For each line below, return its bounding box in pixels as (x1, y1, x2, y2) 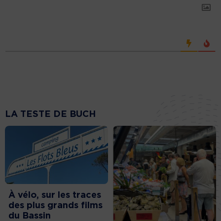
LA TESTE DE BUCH (5, 110, 96, 119)
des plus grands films (8, 201, 103, 211)
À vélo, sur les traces (8, 191, 101, 200)
